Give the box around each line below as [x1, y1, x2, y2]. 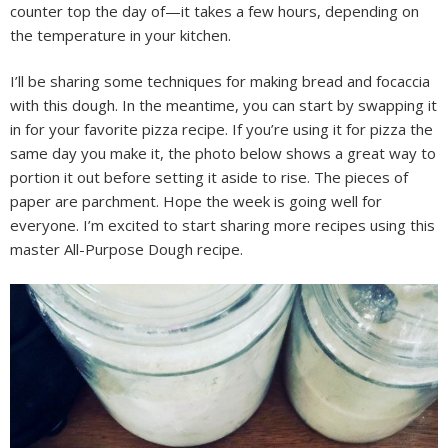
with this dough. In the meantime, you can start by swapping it [10, 95, 437, 115]
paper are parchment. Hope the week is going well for [10, 191, 382, 211]
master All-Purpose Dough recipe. [10, 239, 243, 259]
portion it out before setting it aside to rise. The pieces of [10, 167, 408, 187]
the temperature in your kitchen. [10, 24, 231, 45]
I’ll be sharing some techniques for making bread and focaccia [10, 71, 430, 91]
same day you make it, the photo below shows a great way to [10, 143, 436, 163]
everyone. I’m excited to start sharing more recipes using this [10, 215, 435, 235]
